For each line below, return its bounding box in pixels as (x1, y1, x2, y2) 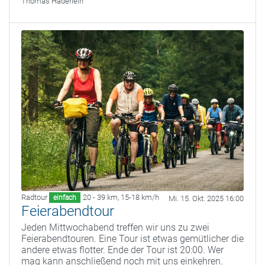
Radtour (21, 192, 47, 202)
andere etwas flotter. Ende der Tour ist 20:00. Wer (21, 244, 224, 256)
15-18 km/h (121, 192, 160, 202)
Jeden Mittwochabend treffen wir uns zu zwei (21, 221, 209, 233)
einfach (53, 193, 77, 202)
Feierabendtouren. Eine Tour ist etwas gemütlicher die (21, 232, 244, 244)
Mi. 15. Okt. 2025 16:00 (169, 193, 244, 203)
